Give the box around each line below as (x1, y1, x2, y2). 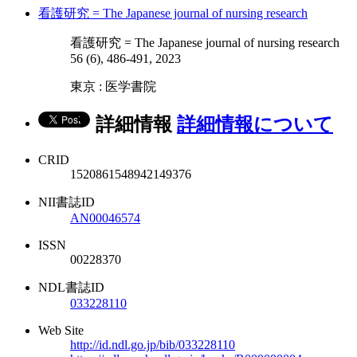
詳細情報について (177, 114, 333, 135)
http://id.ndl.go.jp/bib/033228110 (70, 338, 235, 352)
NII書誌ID (38, 195, 95, 210)
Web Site (38, 324, 84, 338)
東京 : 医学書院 (70, 80, 156, 94)
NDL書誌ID (38, 280, 104, 295)
